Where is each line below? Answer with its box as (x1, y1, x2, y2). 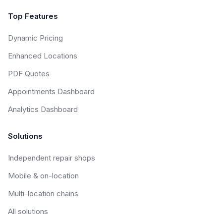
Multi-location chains (8, 189, 78, 198)
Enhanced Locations (8, 51, 77, 60)
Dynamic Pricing (8, 33, 63, 43)
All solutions (8, 207, 48, 216)
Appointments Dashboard (8, 87, 95, 96)
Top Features (8, 11, 58, 21)
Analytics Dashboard (8, 105, 78, 114)
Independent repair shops (8, 153, 95, 163)
